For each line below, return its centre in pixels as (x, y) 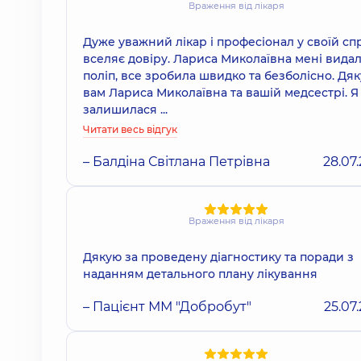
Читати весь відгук (130, 130)
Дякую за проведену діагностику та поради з (218, 257)
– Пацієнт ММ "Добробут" (167, 306)
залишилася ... (125, 110)
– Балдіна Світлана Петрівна (176, 162)
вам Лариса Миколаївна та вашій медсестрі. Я (221, 93)
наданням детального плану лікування (200, 274)
